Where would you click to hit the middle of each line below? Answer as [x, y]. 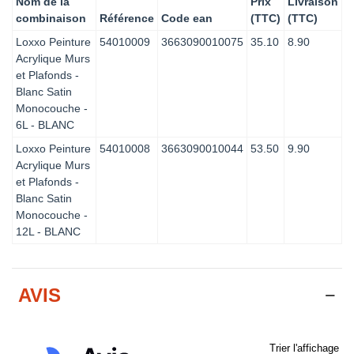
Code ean [187, 18]
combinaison [51, 18]
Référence [127, 18]
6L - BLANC [45, 124]
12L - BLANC [48, 231]
